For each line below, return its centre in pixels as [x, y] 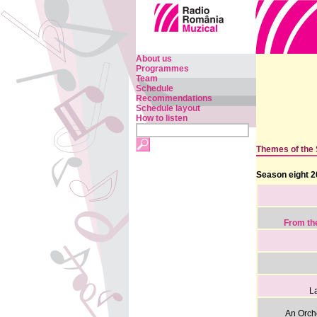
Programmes [162, 69]
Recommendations [174, 98]
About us [154, 59]
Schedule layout [168, 108]
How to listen [162, 118]
